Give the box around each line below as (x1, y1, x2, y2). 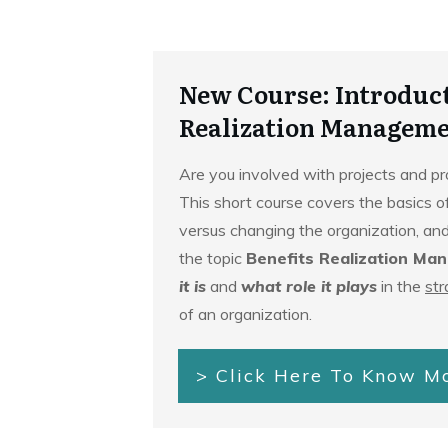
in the (377, 276, 425, 296)
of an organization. (179, 304, 312, 324)
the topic (179, 248, 246, 268)
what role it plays (241, 276, 377, 296)
